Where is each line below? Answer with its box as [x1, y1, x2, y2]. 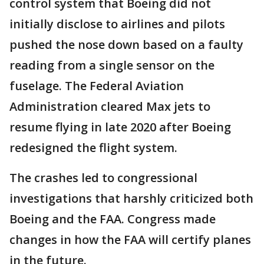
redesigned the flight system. [9, 139, 177, 156]
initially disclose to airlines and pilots [9, 15, 225, 32]
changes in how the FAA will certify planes [9, 231, 251, 247]
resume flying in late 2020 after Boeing [9, 118, 231, 135]
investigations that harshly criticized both [9, 190, 253, 206]
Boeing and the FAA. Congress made [9, 210, 216, 227]
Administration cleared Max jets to [9, 98, 210, 114]
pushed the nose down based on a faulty [9, 36, 243, 52]
